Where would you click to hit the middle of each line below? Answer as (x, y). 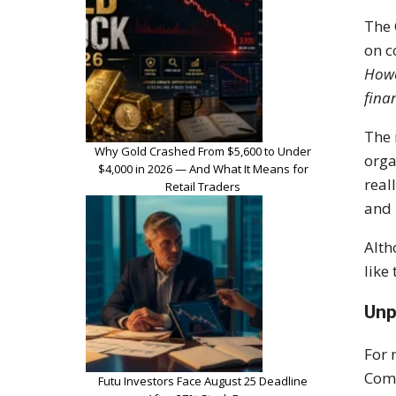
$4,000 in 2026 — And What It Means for (203, 168)
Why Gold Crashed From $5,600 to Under (203, 151)
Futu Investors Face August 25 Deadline (203, 381)
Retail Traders (203, 186)
